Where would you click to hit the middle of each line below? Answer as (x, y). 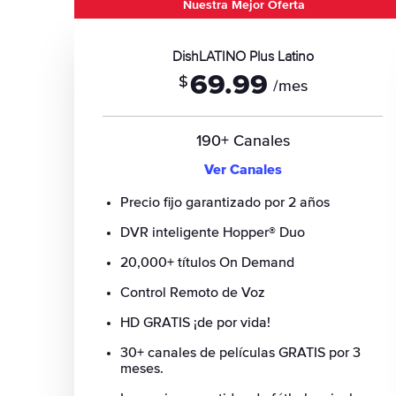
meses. (142, 369)
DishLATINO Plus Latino (243, 57)
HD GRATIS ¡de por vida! (195, 323)
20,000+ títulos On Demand (207, 263)
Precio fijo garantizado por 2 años (225, 202)
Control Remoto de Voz (193, 293)
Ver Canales (243, 170)
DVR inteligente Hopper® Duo (213, 232)
